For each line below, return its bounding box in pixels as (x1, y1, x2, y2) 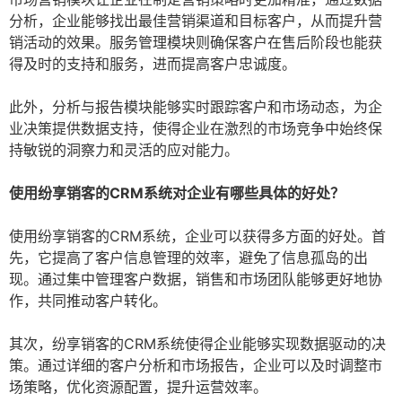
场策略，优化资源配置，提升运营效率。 (9, 378, 267, 397)
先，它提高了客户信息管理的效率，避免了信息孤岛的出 (9, 249, 368, 267)
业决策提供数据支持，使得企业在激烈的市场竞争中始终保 (9, 119, 382, 138)
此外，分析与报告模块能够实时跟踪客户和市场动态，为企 (9, 98, 382, 117)
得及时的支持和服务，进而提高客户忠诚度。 (9, 55, 296, 74)
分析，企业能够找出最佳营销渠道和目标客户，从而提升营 (9, 12, 382, 31)
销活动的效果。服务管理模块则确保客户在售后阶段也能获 (9, 33, 382, 52)
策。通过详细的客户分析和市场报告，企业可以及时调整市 (9, 356, 382, 375)
